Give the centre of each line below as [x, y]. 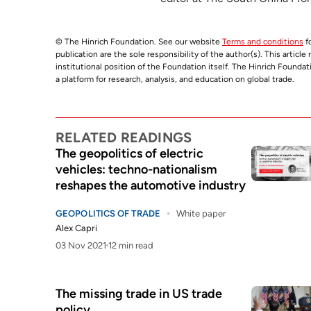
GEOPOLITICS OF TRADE [108, 213]
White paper [201, 213]
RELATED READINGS [124, 137]
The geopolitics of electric [129, 153]
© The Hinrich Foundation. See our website [139, 42]
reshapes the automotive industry [151, 185]
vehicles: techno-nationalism [136, 169]
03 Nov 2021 [81, 245]
